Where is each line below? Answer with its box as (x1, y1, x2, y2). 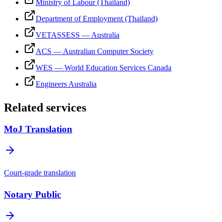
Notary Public (4, 189, 61, 200)
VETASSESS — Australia (36, 30, 119, 39)
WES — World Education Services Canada (36, 63, 171, 72)
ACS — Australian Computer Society (36, 47, 154, 55)
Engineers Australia (36, 79, 97, 88)
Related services (4, 101, 86, 114)
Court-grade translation (4, 168, 76, 177)
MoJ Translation (4, 124, 72, 135)
